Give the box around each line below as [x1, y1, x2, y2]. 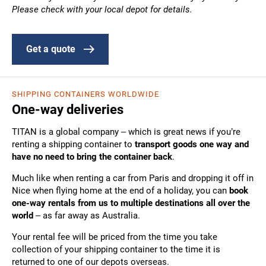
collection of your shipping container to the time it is [12, 243, 220, 255]
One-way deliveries [12, 102, 123, 117]
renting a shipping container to [12, 138, 135, 150]
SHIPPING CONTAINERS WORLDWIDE [12, 89, 159, 99]
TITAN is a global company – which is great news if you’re [12, 126, 240, 137]
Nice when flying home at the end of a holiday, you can [12, 185, 229, 196]
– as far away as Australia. [33, 210, 140, 221]
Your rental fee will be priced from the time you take [12, 231, 217, 242]
